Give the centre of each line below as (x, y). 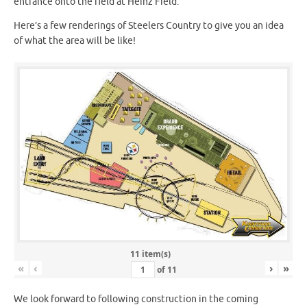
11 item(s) (150, 254)
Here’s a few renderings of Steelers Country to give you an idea (149, 26)
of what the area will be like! (75, 41)
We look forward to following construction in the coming (136, 299)
